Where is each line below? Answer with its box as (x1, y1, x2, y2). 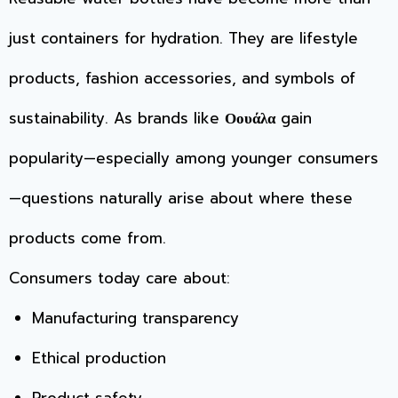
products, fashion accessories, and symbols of (9, 67, 355, 91)
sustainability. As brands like (9, 107, 225, 131)
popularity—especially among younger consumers (9, 147, 378, 171)
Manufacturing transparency (31, 306, 239, 330)
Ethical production (31, 346, 166, 370)
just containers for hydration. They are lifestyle (9, 27, 358, 51)
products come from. (9, 227, 166, 251)
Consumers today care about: (9, 267, 230, 291)
